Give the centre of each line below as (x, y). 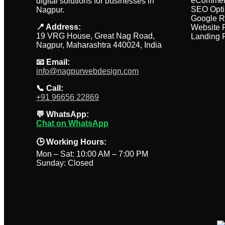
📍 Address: (59, 27)
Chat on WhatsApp (72, 123)
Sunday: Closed (65, 163)
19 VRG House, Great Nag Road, (95, 36)
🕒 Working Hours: (71, 142)
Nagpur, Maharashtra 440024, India (99, 45)
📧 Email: (53, 62)
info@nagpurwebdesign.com (87, 71)
